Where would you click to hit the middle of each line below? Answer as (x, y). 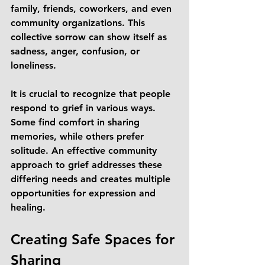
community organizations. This (79, 23)
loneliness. (35, 65)
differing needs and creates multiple (92, 179)
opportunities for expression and (85, 193)
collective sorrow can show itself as (90, 37)
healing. (28, 207)
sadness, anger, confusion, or (77, 51)
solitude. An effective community (85, 151)
